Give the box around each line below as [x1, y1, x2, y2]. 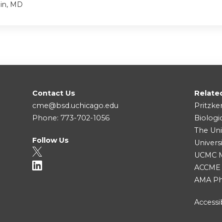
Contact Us [32, 89, 75, 98]
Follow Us [32, 136, 69, 145]
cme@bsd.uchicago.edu [32, 101, 118, 111]
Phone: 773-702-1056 [32, 113, 110, 123]
